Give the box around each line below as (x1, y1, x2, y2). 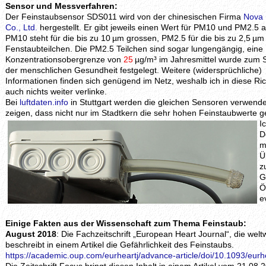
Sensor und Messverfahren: (5, 1, 118, 11)
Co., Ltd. (5, 23, 37, 32)
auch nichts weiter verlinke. (5, 87, 107, 96)
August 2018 (5, 229, 56, 239)
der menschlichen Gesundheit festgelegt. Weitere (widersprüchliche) (5, 65, 262, 75)
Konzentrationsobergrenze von (5, 55, 123, 64)
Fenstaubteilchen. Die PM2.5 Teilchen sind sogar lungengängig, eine (5, 44, 263, 53)
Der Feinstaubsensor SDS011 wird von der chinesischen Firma (5, 12, 243, 21)
